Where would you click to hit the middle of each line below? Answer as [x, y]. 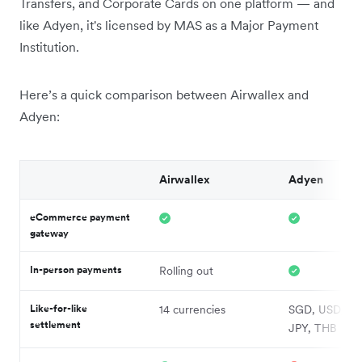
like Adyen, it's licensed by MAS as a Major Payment [169, 25]
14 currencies [192, 310]
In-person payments [76, 270]
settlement [55, 325]
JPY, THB [313, 328]
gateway [49, 234]
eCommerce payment [80, 217]
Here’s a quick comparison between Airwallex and [164, 95]
